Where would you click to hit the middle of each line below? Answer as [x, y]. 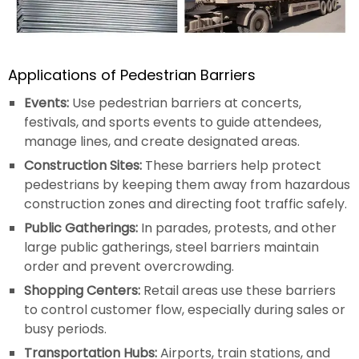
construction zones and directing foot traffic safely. [186, 204]
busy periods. [65, 329]
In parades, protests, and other [237, 228]
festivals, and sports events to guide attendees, [173, 123]
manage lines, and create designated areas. [162, 142]
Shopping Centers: [82, 291]
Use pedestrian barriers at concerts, [185, 103]
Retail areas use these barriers [238, 291]
